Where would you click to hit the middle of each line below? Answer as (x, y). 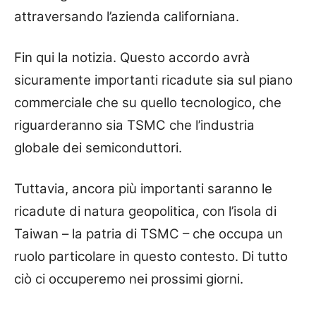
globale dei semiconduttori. (98, 148)
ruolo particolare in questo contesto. (128, 257)
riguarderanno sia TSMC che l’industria (134, 126)
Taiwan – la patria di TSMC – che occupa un (148, 234)
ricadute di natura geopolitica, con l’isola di (145, 212)
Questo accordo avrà (185, 58)
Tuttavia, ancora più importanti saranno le (143, 189)
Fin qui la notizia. (67, 58)
